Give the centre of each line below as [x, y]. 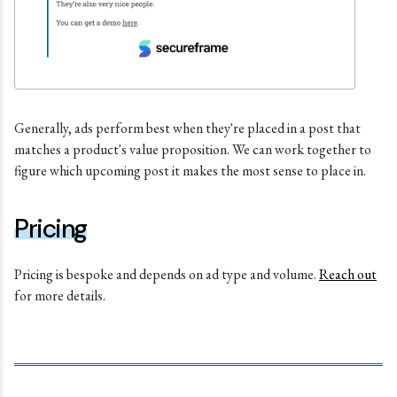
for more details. [60, 296]
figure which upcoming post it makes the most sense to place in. [190, 171]
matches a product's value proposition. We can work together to [193, 150]
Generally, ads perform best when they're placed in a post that [187, 128]
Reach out [348, 275]
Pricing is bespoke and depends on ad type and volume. [167, 275]
